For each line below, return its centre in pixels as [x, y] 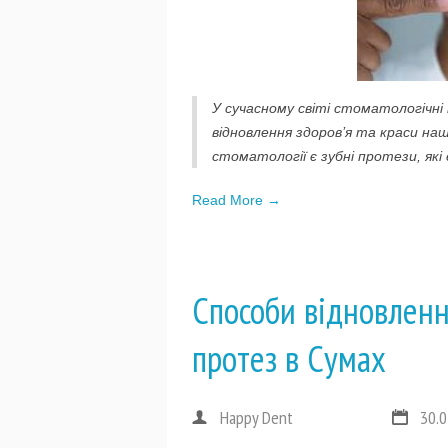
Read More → [236, 200]
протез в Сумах [289, 358]
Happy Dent [256, 417]
